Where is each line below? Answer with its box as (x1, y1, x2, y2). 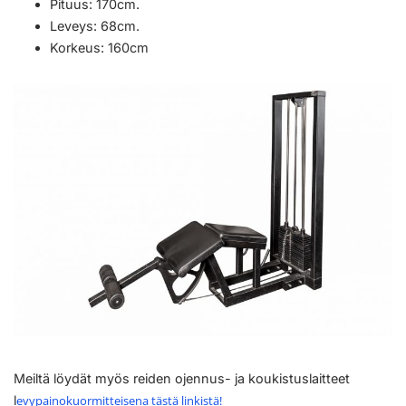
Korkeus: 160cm (50, 39, 149, 55)
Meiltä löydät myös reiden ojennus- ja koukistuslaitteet (14, 371, 350, 387)
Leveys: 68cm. (50, 17, 140, 34)
